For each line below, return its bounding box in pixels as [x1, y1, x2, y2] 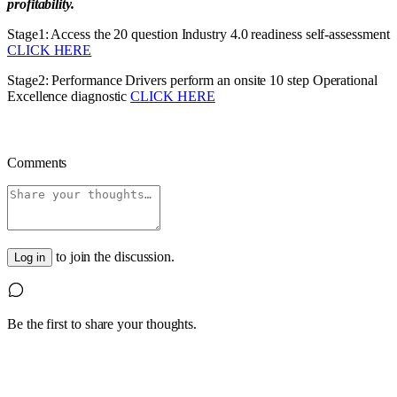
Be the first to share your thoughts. [7, 316, 198, 332]
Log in [14, 251, 45, 265]
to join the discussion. [55, 249, 175, 265]
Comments [7, 155, 67, 171]
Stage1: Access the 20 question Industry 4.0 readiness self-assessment [7, 27, 390, 43]
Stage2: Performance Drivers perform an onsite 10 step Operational [7, 73, 378, 89]
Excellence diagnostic [7, 89, 131, 105]
